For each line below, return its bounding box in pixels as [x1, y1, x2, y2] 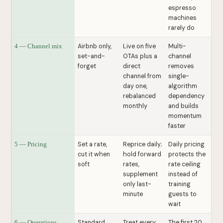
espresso [168, 4, 197, 12]
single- [168, 72, 190, 81]
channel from [123, 72, 162, 81]
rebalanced [123, 92, 156, 101]
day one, [123, 82, 148, 91]
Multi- [168, 42, 187, 51]
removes [168, 62, 195, 71]
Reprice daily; [123, 140, 163, 149]
